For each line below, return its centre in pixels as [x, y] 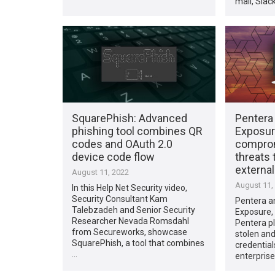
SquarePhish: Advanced [130, 118]
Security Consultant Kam [120, 199]
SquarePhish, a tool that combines [138, 243]
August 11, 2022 [101, 172]
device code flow [114, 157]
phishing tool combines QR [137, 131]
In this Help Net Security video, [130, 188]
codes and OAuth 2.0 [122, 144]
